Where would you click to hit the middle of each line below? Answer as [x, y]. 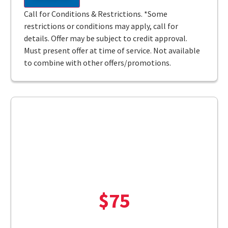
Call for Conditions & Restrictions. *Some [95, 13]
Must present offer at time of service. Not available [112, 50]
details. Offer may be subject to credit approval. [105, 38]
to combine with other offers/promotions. [97, 62]
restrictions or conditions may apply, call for [101, 26]
